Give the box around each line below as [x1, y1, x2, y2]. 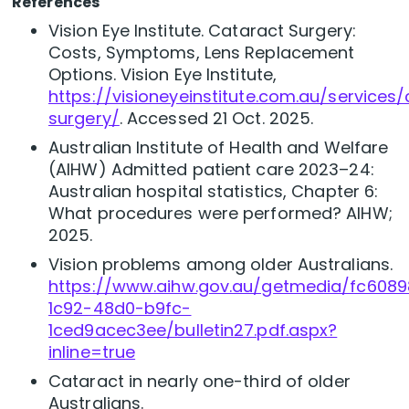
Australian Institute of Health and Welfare [48, 136, 389, 160]
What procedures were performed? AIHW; [48, 202, 393, 225]
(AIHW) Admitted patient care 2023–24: [48, 158, 374, 182]
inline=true [48, 341, 136, 364]
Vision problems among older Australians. [48, 253, 393, 277]
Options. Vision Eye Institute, [48, 63, 278, 87]
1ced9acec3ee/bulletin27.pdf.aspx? [48, 319, 338, 342]
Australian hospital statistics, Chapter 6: [48, 180, 379, 204]
